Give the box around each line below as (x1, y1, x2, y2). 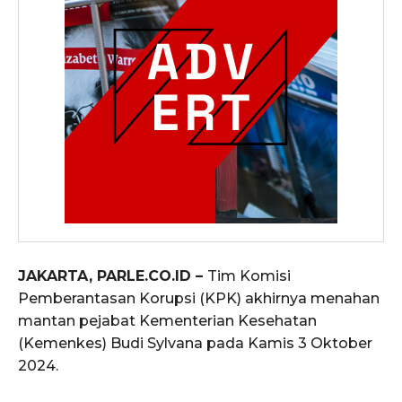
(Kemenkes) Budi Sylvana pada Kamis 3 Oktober (18, 335, 372, 353)
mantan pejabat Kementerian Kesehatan (18, 312, 317, 330)
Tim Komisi (207, 267, 291, 285)
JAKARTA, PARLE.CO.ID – (18, 267, 207, 285)
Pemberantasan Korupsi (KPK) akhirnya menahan (18, 290, 380, 308)
